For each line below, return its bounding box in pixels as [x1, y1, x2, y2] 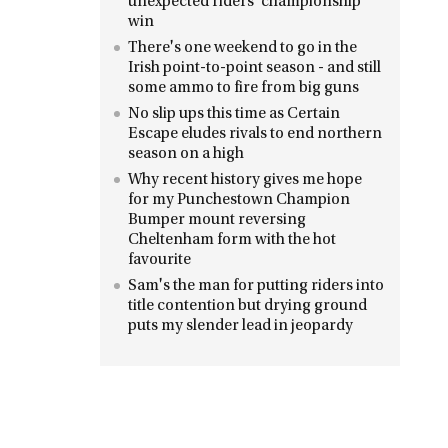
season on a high [128, 146, 244, 162]
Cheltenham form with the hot [128, 232, 336, 248]
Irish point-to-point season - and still [128, 60, 381, 76]
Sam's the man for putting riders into [128, 278, 384, 294]
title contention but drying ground [128, 298, 367, 314]
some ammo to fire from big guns [128, 80, 359, 96]
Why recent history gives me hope [128, 172, 362, 188]
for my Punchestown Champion [128, 192, 350, 208]
